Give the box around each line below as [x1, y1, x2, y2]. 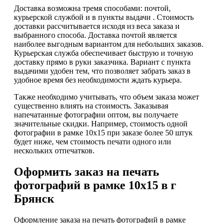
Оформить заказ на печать [14, 165, 159, 178]
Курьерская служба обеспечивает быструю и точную [14, 48, 193, 57]
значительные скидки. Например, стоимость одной [14, 119, 188, 128]
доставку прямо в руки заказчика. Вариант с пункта [14, 57, 191, 66]
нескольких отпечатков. [14, 146, 95, 155]
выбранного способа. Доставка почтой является [14, 30, 177, 39]
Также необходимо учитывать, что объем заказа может [14, 92, 199, 101]
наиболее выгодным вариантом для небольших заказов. [14, 39, 204, 48]
